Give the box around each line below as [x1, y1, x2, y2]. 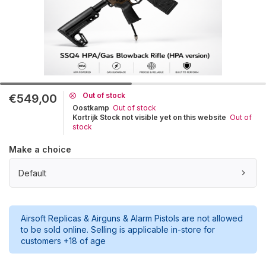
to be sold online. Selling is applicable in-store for [21, 224, 215, 235]
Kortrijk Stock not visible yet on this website [72, 113, 226, 122]
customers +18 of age [21, 236, 106, 246]
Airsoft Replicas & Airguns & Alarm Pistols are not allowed [21, 213, 243, 223]
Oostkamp [72, 103, 109, 112]
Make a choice [9, 144, 71, 154]
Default [18, 167, 46, 178]
